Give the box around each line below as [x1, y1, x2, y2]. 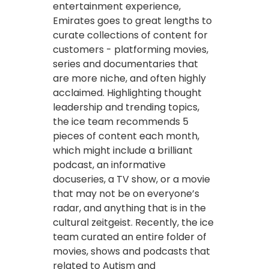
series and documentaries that [53, 56, 198, 71]
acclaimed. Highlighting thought [53, 85, 202, 100]
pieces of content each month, [53, 128, 199, 143]
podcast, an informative [53, 157, 166, 172]
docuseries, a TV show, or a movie [53, 172, 210, 186]
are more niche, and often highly [53, 71, 206, 85]
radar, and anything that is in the [53, 201, 206, 215]
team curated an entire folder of [53, 229, 207, 244]
